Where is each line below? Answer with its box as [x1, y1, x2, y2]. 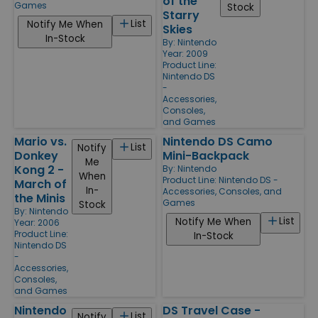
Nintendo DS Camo [163, 133, 273, 150]
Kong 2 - [14, 161, 64, 178]
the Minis [14, 190, 65, 207]
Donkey [14, 147, 58, 164]
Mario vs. [14, 133, 67, 150]
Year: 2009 [163, 47, 208, 60]
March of [14, 175, 67, 192]
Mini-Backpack [163, 147, 249, 164]
